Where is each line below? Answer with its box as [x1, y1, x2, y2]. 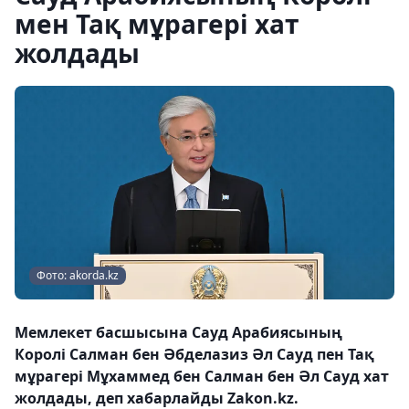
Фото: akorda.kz [37, 267, 119, 283]
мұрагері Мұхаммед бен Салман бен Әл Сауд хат [15, 366, 389, 386]
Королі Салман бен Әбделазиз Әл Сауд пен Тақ [15, 344, 374, 364]
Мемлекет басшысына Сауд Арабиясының [15, 322, 342, 342]
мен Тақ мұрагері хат [15, 6, 299, 41]
